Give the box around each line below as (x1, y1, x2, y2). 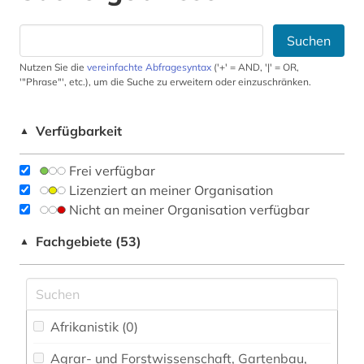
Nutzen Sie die (19, 61, 87, 74)
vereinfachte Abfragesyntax (87, 61, 211, 74)
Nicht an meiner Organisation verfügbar (69, 201, 310, 219)
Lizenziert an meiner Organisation (69, 182, 273, 199)
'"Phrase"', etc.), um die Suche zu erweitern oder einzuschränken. (19, 76, 311, 89)
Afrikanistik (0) (122, 318, 138, 336)
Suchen (287, 32, 331, 50)
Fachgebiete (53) (36, 233, 141, 250)
